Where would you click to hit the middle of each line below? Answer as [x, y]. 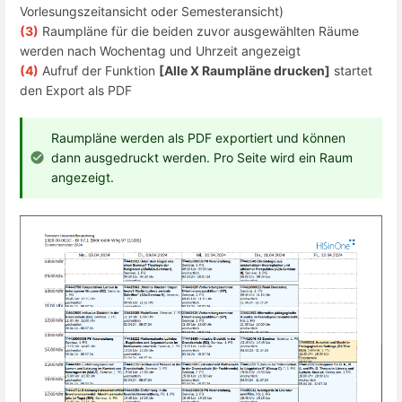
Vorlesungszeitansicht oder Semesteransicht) [152, 11]
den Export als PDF [76, 90]
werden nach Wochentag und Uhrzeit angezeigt [160, 50]
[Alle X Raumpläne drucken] [245, 70]
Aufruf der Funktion [99, 70]
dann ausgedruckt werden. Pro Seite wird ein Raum [202, 158]
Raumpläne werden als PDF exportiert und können [198, 138]
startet [351, 70]
